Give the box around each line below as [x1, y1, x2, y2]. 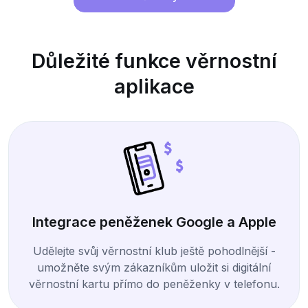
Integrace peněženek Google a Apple [32, 213, 276, 230]
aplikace [113, 74, 195, 98]
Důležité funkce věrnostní [31, 48, 277, 73]
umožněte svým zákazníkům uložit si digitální [37, 260, 271, 274]
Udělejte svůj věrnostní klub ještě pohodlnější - [32, 243, 276, 258]
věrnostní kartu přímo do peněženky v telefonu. [28, 276, 280, 291]
